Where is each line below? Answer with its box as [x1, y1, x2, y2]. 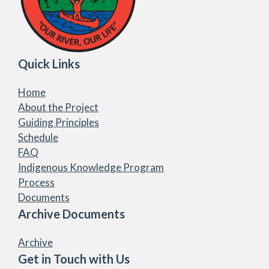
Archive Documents [18, 206, 125, 221]
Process [18, 175, 55, 189]
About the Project [18, 100, 98, 113]
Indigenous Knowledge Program [18, 160, 164, 174]
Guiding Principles [18, 115, 99, 128]
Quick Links [18, 56, 80, 71]
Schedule [18, 130, 58, 144]
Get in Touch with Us [18, 251, 130, 266]
